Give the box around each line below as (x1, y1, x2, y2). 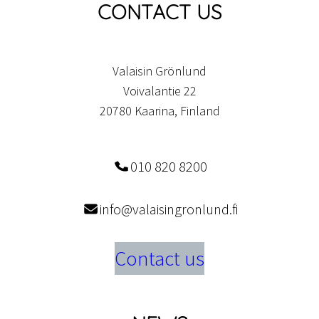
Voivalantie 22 (122, 82, 197, 99)
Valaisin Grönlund (113, 62, 206, 79)
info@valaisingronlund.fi (99, 199, 238, 218)
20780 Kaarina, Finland (99, 102, 220, 119)
